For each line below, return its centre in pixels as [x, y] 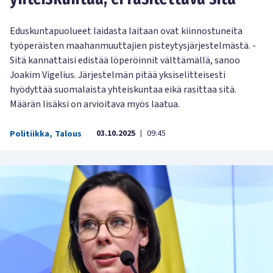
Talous [68, 134]
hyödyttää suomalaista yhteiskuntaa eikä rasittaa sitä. [123, 90]
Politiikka [30, 134]
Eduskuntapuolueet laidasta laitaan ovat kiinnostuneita [126, 31]
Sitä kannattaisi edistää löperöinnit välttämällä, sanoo [125, 60]
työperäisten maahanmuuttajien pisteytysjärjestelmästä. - [133, 46]
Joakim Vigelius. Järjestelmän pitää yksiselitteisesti [118, 75]
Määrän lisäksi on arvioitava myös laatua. [95, 104]
